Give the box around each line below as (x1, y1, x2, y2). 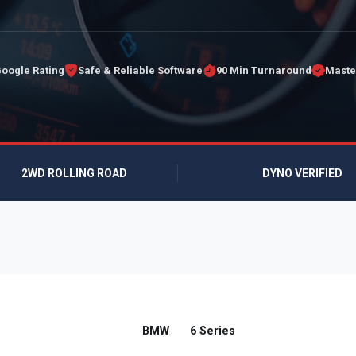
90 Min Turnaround (215, 64, 311, 77)
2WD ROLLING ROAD (21, 166, 128, 180)
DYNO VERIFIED (259, 166, 342, 180)
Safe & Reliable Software (77, 64, 203, 77)
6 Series (189, 323, 235, 338)
